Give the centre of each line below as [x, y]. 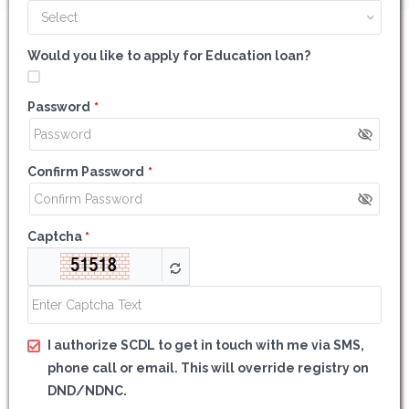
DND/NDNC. [87, 390]
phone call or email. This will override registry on [208, 367]
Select [59, 18]
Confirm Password [86, 171]
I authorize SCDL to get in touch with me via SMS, [206, 345]
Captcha [55, 236]
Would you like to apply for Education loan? [169, 56]
